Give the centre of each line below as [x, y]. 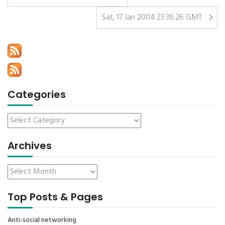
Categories [37, 94]
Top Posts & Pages [55, 197]
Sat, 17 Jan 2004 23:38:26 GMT [152, 18]
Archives [30, 146]
